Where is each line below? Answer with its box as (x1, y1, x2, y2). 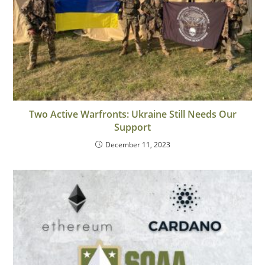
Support (114, 121, 151, 134)
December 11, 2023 (105, 140, 170, 150)
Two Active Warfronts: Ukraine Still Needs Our (28, 108, 237, 121)
